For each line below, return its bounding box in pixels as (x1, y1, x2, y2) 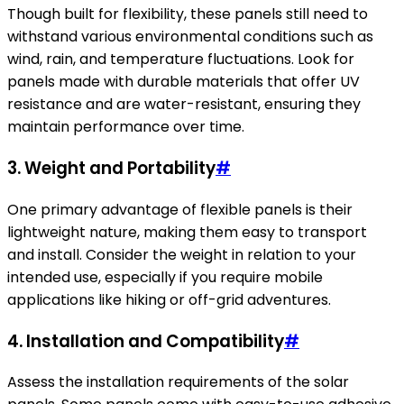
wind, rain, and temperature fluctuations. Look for (7, 49, 354, 70)
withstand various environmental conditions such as (7, 26, 373, 48)
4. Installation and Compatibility (7, 328, 284, 353)
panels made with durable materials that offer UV (7, 71, 360, 93)
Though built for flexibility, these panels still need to (7, 4, 368, 25)
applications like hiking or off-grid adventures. (7, 289, 331, 310)
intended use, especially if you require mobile (7, 266, 323, 288)
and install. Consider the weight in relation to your (7, 243, 356, 265)
